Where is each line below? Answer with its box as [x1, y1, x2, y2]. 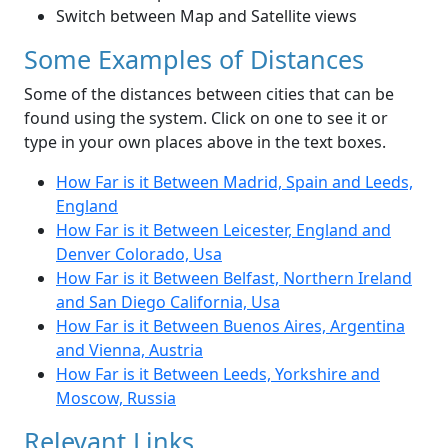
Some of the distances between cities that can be [24, 83, 394, 106]
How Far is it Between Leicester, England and [56, 219, 391, 242]
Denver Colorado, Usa [56, 243, 222, 266]
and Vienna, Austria [56, 339, 203, 362]
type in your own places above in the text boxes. [24, 131, 386, 154]
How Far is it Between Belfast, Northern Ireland [56, 267, 412, 290]
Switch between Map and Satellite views [56, 5, 357, 28]
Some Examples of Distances [24, 42, 364, 77]
